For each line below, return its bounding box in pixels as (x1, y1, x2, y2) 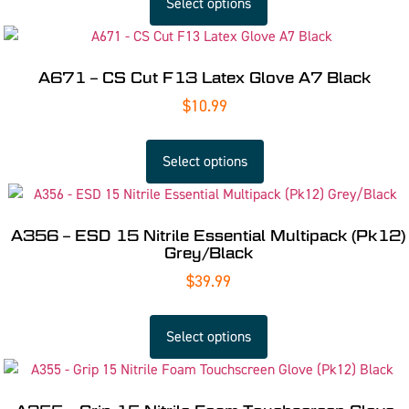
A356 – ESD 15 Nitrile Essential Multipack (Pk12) (11, 227, 406, 246)
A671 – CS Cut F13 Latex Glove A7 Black (38, 69, 371, 88)
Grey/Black (163, 245, 253, 263)
